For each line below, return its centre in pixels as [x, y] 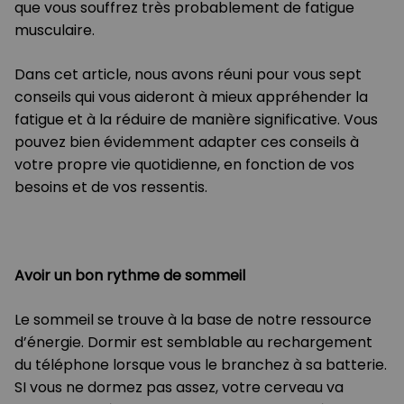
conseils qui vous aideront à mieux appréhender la [191, 97]
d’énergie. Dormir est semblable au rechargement [193, 343]
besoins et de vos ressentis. [111, 188]
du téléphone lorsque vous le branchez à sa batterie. [201, 365]
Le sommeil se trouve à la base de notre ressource [193, 320]
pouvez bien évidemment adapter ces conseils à [187, 142]
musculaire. [55, 31]
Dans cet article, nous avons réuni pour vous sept [188, 75]
